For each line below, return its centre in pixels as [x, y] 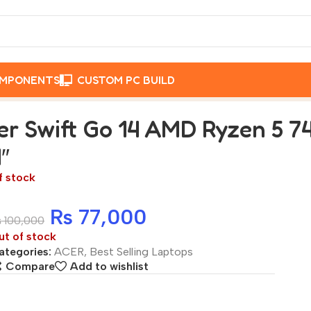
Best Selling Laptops [142, 251]
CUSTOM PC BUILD [126, 80]
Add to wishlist [109, 266]
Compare [30, 266]
